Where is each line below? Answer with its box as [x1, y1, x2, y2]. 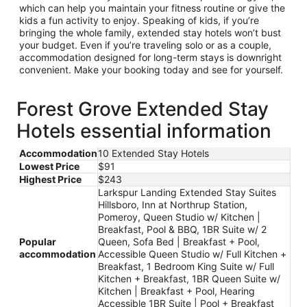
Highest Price [19, 173, 82, 186]
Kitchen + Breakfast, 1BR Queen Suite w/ [98, 273, 280, 285]
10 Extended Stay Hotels [98, 147, 209, 160]
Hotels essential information [16, 119, 271, 143]
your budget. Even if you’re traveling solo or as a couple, [19, 39, 271, 51]
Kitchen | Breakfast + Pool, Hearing [98, 285, 255, 297]
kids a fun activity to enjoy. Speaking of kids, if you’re [19, 14, 259, 27]
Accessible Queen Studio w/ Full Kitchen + [98, 248, 286, 260]
